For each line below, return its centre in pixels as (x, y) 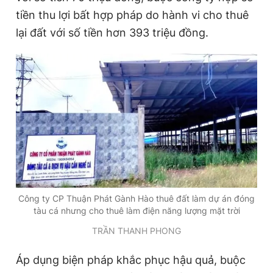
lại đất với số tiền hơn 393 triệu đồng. (112, 33)
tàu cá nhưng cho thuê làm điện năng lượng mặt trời (136, 211)
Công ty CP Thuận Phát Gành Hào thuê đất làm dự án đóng (136, 199)
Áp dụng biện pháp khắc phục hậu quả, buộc (131, 260)
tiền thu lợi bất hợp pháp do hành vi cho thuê (132, 15)
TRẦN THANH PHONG (136, 231)
